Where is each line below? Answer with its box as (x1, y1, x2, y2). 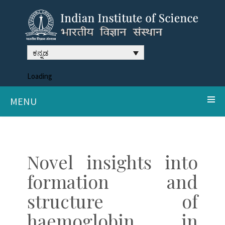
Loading (27, 71, 52, 81)
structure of (27, 188, 198, 213)
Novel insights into (27, 149, 198, 174)
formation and (27, 169, 198, 193)
